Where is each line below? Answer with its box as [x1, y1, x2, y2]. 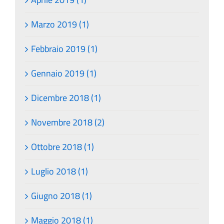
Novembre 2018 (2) [31, 115, 104, 129]
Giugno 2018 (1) [31, 188, 92, 202]
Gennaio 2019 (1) [31, 66, 96, 80]
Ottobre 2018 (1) [31, 139, 94, 153]
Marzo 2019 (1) [31, 17, 89, 31]
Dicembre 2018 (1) [31, 90, 101, 104]
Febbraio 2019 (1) [31, 41, 97, 55]
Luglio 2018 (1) [31, 164, 88, 178]
